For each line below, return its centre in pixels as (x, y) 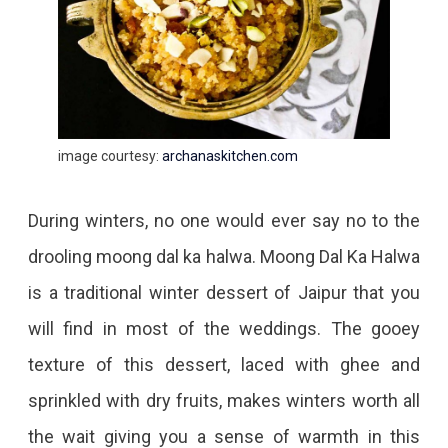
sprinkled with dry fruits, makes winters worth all (224, 401)
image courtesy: (109, 156)
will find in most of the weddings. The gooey (224, 329)
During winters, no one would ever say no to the (224, 221)
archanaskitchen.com (229, 156)
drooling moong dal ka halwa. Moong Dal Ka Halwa (224, 257)
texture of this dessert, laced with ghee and (224, 365)
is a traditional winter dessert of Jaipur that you (224, 293)
